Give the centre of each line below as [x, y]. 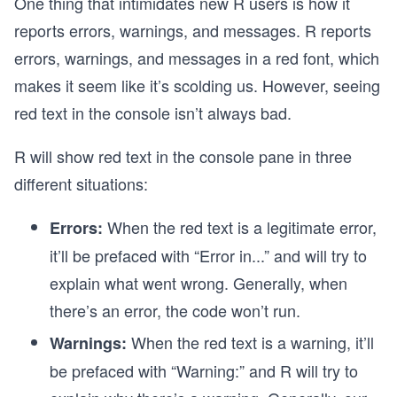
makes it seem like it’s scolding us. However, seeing [197, 85]
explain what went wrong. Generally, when [198, 283]
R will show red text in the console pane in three [183, 156]
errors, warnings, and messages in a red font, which [197, 58]
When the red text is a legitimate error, [240, 227]
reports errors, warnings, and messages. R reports [193, 30]
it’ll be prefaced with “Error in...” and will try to [208, 255]
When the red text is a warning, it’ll [253, 342]
